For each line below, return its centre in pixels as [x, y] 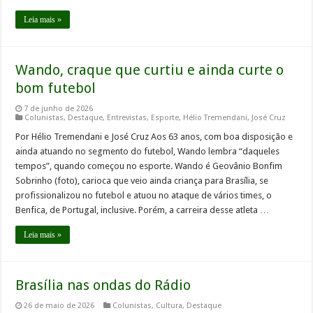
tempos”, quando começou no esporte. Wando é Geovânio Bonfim [149, 166]
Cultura [169, 306]
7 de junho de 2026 [59, 109]
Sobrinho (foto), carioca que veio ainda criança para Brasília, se [142, 181]
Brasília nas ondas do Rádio [103, 285]
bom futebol [58, 88]
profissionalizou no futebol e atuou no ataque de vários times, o [144, 196]
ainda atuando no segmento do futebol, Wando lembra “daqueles [148, 152]
